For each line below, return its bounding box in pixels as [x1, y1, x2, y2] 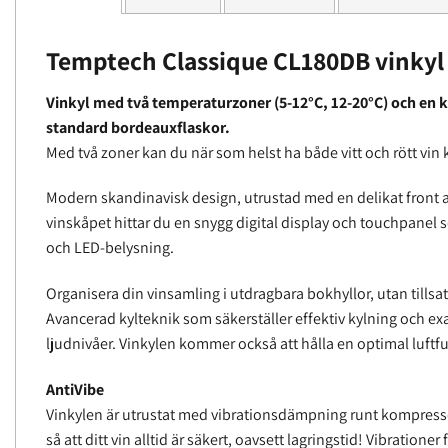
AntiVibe [46, 379, 104, 401]
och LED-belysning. [46, 237, 174, 259]
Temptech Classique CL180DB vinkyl [46, 43, 444, 77]
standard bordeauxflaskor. [46, 116, 230, 138]
